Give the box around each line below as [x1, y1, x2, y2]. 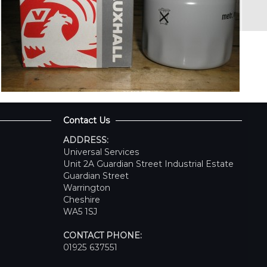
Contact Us [63, 115, 110, 126]
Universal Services [63, 147, 139, 158]
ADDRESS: [63, 135, 108, 146]
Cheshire [63, 194, 100, 206]
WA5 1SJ [63, 206, 98, 218]
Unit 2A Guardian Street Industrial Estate [63, 159, 234, 170]
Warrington [63, 182, 110, 194]
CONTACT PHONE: [63, 230, 142, 241]
